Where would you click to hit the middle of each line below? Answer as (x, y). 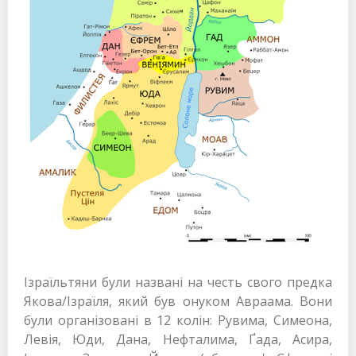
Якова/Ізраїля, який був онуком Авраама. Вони (178, 301)
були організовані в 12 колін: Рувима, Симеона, (178, 320)
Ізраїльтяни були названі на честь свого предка (178, 282)
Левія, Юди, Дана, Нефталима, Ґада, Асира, (178, 339)
